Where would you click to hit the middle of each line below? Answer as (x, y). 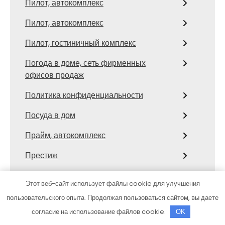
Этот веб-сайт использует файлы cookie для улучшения (113, 184)
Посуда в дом (50, 115)
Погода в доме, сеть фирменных (85, 63)
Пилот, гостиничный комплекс (81, 43)
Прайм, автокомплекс (65, 135)
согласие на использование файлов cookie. (99, 212)
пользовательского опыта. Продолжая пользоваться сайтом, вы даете (113, 198)
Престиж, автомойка (63, 216)
